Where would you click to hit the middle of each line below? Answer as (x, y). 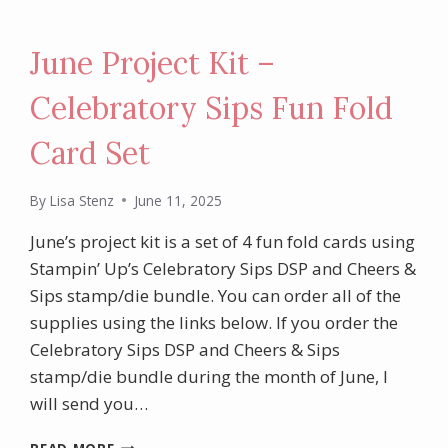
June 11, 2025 (177, 200)
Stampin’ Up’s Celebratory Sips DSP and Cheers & (223, 268)
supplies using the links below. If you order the (214, 322)
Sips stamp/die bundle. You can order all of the (216, 295)
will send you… (89, 403)
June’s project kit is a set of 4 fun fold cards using (223, 241)
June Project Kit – (153, 63)
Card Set (90, 153)
